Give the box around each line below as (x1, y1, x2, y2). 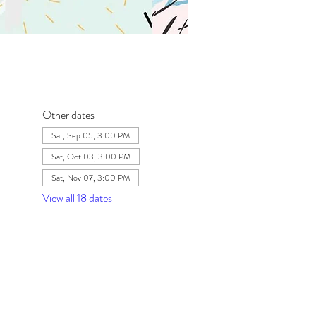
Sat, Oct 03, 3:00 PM (51, 150, 130, 163)
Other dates (42, 107, 95, 123)
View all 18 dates (42, 190, 112, 206)
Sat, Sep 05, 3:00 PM (51, 129, 130, 142)
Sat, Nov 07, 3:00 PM (51, 171, 130, 184)
